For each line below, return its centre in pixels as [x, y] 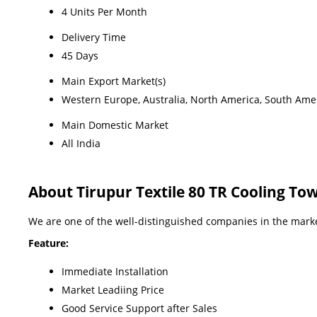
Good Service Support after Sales [139, 308]
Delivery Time [94, 37]
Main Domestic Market [115, 125]
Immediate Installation [115, 271]
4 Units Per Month [104, 11]
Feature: [48, 243]
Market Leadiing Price [113, 289]
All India [81, 143]
